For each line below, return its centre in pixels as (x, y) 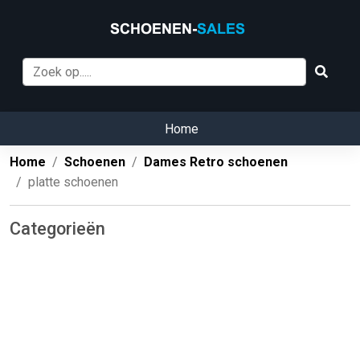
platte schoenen (73, 182)
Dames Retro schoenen (216, 162)
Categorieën (57, 229)
